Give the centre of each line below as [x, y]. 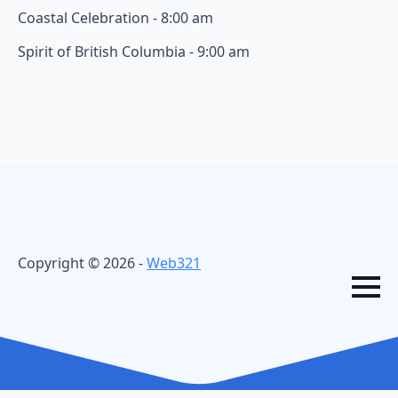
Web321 [174, 263]
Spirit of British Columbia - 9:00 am [134, 51]
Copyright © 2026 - [82, 263]
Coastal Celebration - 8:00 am [115, 17]
